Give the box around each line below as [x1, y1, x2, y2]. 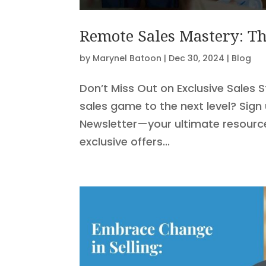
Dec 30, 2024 [169, 52, 225, 64]
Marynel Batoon [93, 52, 162, 64]
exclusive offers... [80, 134, 170, 149]
